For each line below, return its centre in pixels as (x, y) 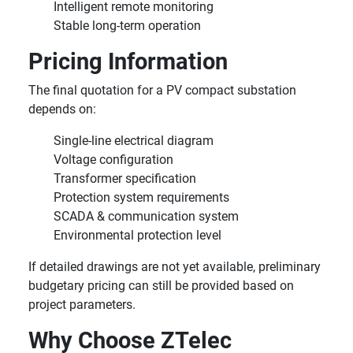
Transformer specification (125, 178)
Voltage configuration (113, 160)
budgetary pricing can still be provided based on (161, 286)
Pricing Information (128, 61)
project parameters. (82, 305)
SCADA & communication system (146, 216)
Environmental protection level (137, 235)
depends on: (62, 109)
